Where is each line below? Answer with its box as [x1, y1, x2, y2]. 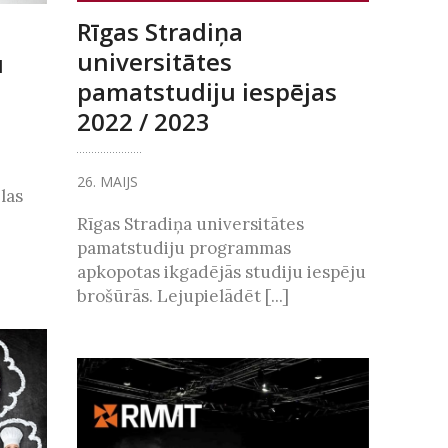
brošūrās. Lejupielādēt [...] [76, 284, 289, 307]
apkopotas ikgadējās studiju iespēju [76, 260, 366, 283]
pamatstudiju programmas [76, 236, 291, 259]
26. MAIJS [76, 171, 138, 191]
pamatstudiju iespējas [76, 74, 337, 108]
